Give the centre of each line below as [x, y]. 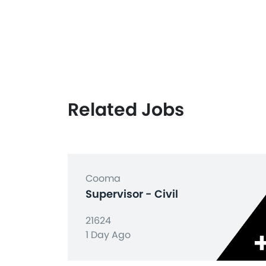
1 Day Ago [108, 235]
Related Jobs [126, 110]
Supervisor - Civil [132, 194]
